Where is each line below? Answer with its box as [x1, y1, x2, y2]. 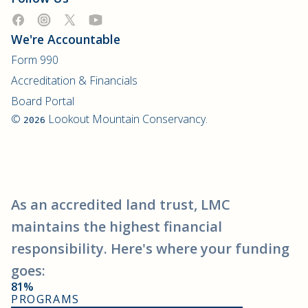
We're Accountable [11, 31, 120, 48]
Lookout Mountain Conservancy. [45, 111, 208, 127]
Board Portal [11, 93, 74, 109]
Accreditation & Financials [11, 73, 137, 89]
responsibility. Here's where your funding [11, 239, 289, 258]
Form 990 [11, 52, 58, 68]
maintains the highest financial [11, 217, 222, 236]
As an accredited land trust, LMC [11, 195, 230, 214]
